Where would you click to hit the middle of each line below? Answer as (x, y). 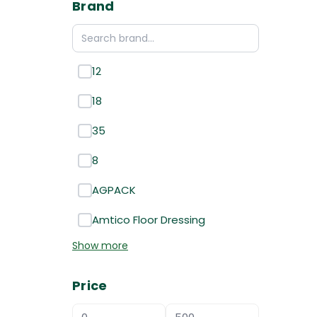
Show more (100, 246)
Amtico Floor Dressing (149, 220)
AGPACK (114, 190)
